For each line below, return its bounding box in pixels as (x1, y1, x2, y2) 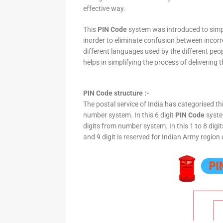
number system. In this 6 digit (83, 111, 175, 119)
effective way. (83, 4, 125, 12)
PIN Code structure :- (83, 89, 149, 97)
